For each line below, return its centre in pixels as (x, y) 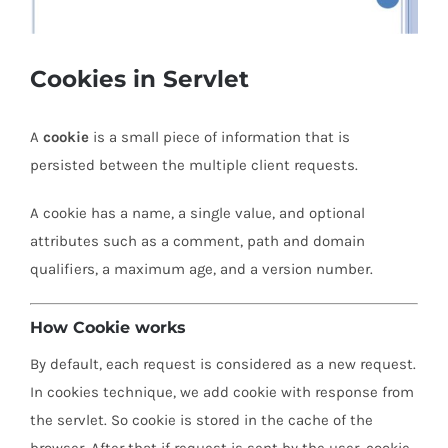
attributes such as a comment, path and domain (197, 241)
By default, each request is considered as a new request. (223, 363)
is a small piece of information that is (219, 137)
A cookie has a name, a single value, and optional (197, 213)
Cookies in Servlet (139, 79)
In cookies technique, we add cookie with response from (222, 391)
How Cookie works (108, 327)
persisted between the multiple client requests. (194, 165)
